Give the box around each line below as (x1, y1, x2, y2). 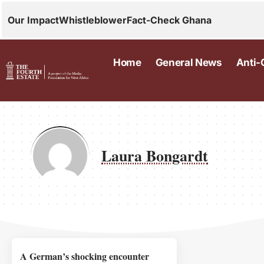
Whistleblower (59, 14, 127, 26)
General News (155, 57, 222, 68)
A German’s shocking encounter (20, 249, 149, 263)
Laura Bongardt (101, 144, 208, 167)
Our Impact (8, 14, 59, 26)
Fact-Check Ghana (127, 14, 212, 26)
